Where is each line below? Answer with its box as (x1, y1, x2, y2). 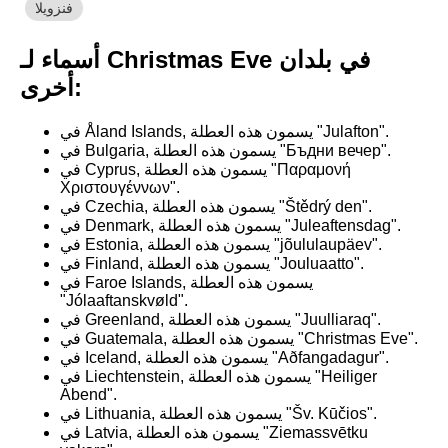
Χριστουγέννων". (60, 179, 180, 196)
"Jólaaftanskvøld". (60, 292, 188, 309)
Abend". (60, 386, 117, 403)
